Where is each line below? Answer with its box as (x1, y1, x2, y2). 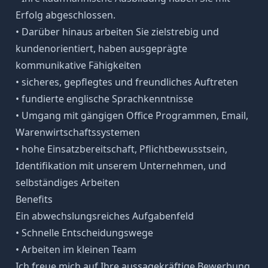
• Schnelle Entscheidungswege (15, 226, 153, 239)
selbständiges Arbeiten (15, 175, 120, 189)
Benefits (15, 192, 53, 206)
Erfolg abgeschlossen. (15, 8, 115, 22)
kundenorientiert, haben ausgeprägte (15, 41, 187, 55)
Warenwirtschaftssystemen (15, 125, 140, 139)
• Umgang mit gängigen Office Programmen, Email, (15, 108, 248, 122)
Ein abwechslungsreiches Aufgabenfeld (15, 209, 194, 223)
